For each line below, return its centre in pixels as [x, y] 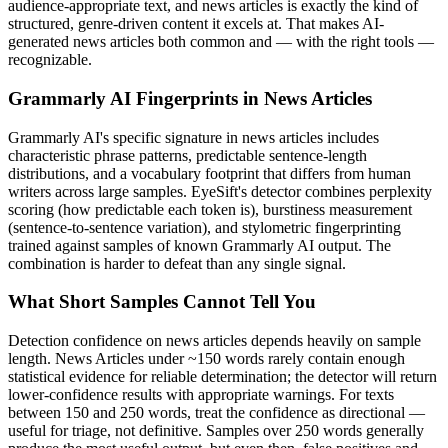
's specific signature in [171, 137]
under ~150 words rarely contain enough [274, 359]
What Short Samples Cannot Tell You [162, 302]
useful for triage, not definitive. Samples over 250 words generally [216, 431]
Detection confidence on [87, 341]
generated [40, 42]
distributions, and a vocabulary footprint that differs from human [209, 173]
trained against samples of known [115, 245]
